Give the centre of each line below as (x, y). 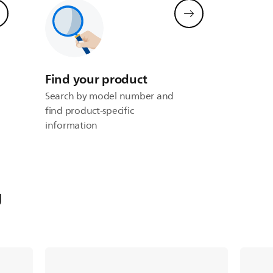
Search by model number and (109, 96)
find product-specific (89, 111)
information (71, 126)
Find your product (96, 79)
